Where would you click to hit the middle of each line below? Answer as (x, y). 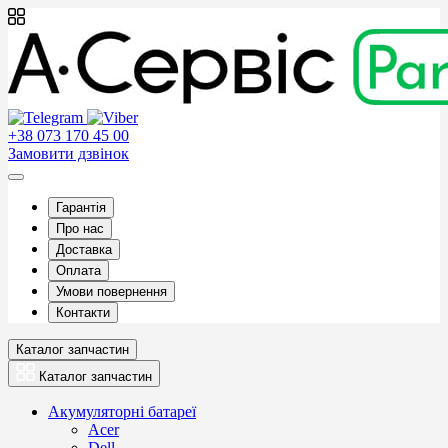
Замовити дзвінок (68, 153)
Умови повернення (111, 291)
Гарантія (81, 207)
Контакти (83, 312)
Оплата (78, 270)
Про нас (80, 228)
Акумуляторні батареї (122, 411)
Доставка (84, 249)
